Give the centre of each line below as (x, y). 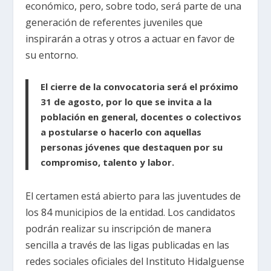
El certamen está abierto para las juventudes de (133, 196)
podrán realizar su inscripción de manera (119, 228)
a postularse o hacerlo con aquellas (121, 132)
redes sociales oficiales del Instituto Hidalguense (135, 261)
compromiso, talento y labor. (109, 162)
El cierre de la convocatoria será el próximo (140, 86)
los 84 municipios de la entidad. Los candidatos (131, 212)
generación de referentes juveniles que (114, 23)
